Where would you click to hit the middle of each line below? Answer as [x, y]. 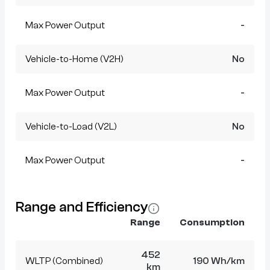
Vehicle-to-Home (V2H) [74, 59]
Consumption [212, 222]
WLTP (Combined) [64, 261]
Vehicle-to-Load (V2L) [71, 126]
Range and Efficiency [82, 207]
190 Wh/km [219, 261]
